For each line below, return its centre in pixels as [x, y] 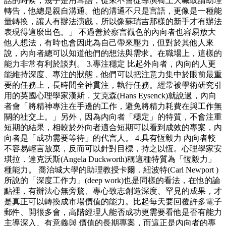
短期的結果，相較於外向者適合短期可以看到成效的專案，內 [113, 128]
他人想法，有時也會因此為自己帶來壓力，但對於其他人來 [109, 43]
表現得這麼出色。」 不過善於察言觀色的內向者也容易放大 [110, 32]
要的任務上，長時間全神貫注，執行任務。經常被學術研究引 [113, 85]
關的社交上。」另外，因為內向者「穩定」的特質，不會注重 [113, 117]
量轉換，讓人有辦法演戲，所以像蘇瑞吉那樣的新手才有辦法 [113, 22]
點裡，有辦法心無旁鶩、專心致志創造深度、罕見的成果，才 [113, 191]
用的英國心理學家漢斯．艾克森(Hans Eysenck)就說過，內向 [110, 96]
